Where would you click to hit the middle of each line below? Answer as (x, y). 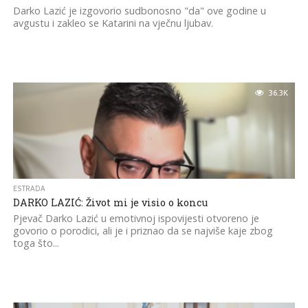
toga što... (36, 243)
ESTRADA (29, 189)
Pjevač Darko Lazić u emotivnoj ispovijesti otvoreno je (136, 218)
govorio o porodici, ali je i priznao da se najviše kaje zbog (143, 231)
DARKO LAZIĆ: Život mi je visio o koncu (110, 202)
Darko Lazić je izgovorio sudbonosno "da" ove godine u (139, 11)
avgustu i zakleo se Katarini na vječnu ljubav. (113, 23)
